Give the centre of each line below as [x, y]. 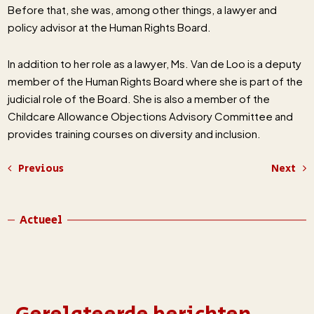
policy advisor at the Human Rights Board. [110, 27]
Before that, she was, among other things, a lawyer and [143, 10]
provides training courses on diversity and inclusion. [135, 134]
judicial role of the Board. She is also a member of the [139, 99]
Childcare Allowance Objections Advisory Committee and [151, 116]
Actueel [41, 221]
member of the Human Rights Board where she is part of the [156, 81]
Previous [41, 169]
